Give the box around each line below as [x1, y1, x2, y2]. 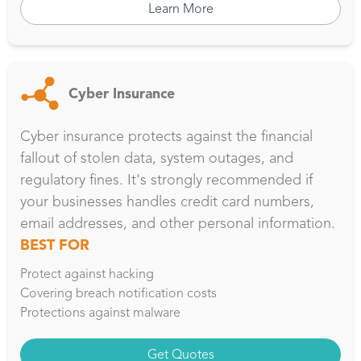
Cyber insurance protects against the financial [20, 127, 313, 145]
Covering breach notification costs [20, 284, 217, 301]
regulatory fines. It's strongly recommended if [20, 170, 313, 189]
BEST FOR [20, 235, 89, 254]
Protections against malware [20, 304, 180, 320]
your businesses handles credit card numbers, [20, 192, 314, 210]
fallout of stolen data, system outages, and [20, 148, 293, 167]
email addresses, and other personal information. [20, 214, 335, 232]
